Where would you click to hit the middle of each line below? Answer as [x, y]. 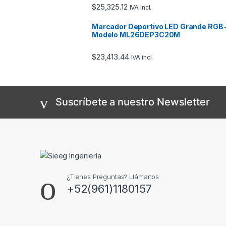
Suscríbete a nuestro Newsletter [132, 102]
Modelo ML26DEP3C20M [136, 34]
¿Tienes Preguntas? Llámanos [113, 177]
